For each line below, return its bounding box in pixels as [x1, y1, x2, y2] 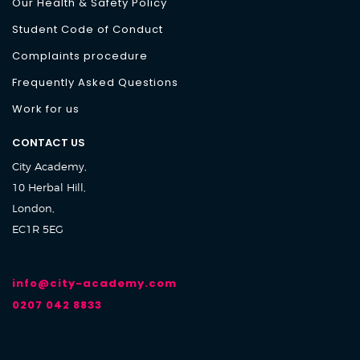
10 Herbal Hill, [12, 181, 86, 194]
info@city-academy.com [12, 276, 177, 291]
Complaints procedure [12, 48, 148, 63]
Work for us [12, 101, 80, 117]
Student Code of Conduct [12, 22, 163, 37]
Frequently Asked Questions [12, 75, 178, 90]
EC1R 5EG [12, 223, 63, 235]
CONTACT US [12, 135, 85, 150]
